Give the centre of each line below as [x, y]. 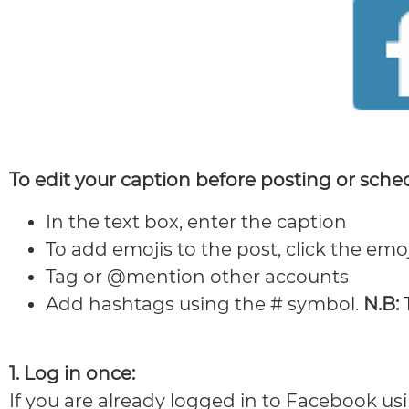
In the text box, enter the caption [196, 222]
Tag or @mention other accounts [197, 277]
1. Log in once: [72, 374]
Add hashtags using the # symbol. [204, 304]
